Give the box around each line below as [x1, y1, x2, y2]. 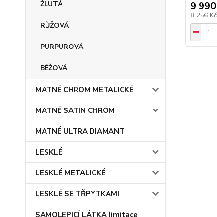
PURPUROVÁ [40, 42, 83, 51]
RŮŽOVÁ [40, 21, 69, 30]
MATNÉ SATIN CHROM [35, 106, 115, 115]
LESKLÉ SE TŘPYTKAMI [35, 189, 119, 199]
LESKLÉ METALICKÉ [35, 168, 106, 178]
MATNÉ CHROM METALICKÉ [35, 85, 134, 94]
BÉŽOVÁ [40, 63, 67, 73]
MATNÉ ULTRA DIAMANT [35, 126, 124, 136]
